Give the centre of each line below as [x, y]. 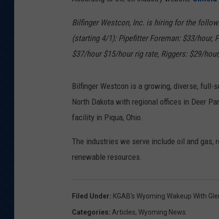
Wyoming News [162, 212]
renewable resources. [107, 157]
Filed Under [91, 196]
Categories [90, 212]
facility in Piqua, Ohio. [108, 118]
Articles [124, 212]
